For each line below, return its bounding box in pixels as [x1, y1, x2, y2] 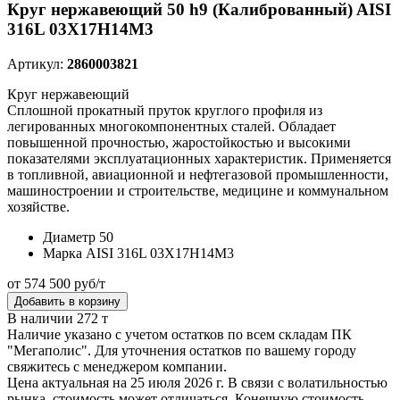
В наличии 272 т [7, 310, 108, 326]
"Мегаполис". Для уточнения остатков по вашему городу [7, 342, 356, 358]
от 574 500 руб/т [7, 275, 105, 291]
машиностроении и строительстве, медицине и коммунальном [7, 182, 388, 198]
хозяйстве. [7, 198, 70, 214]
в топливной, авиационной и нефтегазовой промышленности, [7, 166, 388, 182]
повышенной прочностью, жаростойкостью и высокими [7, 134, 351, 150]
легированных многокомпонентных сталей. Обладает [7, 118, 336, 134]
